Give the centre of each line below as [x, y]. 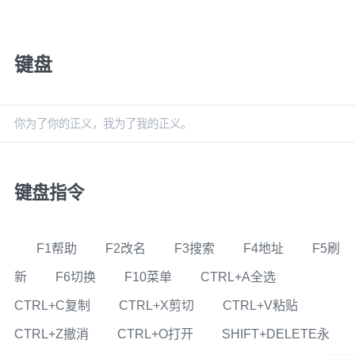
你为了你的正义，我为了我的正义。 [103, 124]
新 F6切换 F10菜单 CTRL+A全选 [159, 277]
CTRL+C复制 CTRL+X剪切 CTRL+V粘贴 [170, 305]
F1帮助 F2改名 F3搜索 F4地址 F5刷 [177, 248]
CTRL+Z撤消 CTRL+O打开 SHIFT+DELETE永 [172, 334]
